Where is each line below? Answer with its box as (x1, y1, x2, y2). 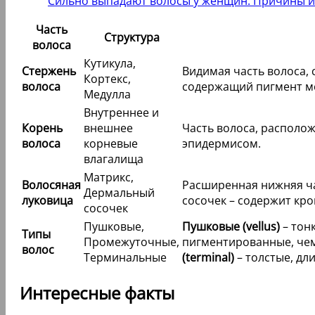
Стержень (22, 63, 76, 79)
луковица (22, 192, 73, 208)
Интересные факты (20, 281, 174, 304)
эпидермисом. (182, 135, 261, 151)
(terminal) (182, 249, 234, 265)
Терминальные (84, 249, 167, 265)
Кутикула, (84, 55, 136, 71)
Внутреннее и (84, 104, 159, 120)
